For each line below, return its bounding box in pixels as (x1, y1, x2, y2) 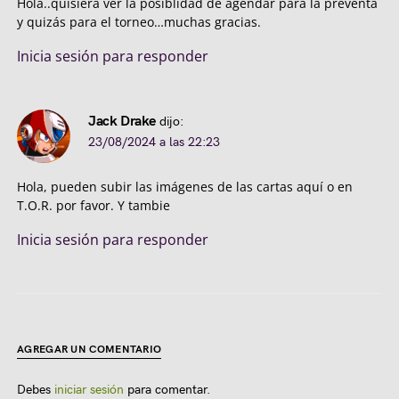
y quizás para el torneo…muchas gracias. (17, 13, 261, 31)
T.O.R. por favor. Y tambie (17, 197, 170, 215)
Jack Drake (88, 113, 156, 131)
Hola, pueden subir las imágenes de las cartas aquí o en (17, 178, 353, 196)
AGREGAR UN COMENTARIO (17, 343, 162, 357)
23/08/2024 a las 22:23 (88, 134, 220, 151)
